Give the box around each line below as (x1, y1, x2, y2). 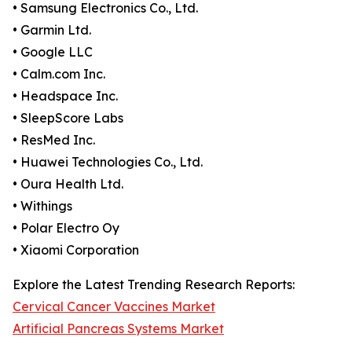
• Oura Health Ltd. (13, 176, 123, 192)
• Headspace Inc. (13, 88, 118, 104)
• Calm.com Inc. (13, 66, 105, 82)
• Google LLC (13, 44, 93, 60)
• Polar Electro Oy (13, 220, 119, 236)
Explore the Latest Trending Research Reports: (13, 277, 295, 292)
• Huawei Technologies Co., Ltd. (13, 154, 203, 170)
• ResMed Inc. (13, 132, 95, 148)
